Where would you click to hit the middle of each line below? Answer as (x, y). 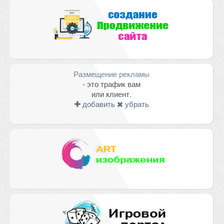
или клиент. (112, 94)
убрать (136, 104)
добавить (97, 104)
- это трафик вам (112, 84)
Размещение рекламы (112, 74)
